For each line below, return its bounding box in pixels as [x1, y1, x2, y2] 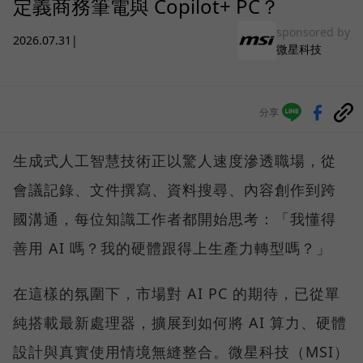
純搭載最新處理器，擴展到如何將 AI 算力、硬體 [13, 312, 347, 332]
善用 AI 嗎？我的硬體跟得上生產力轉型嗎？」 [13, 237, 331, 258]
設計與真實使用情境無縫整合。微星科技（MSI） [13, 341, 349, 361]
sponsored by [276, 23, 350, 40]
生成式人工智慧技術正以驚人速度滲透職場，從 [13, 150, 336, 170]
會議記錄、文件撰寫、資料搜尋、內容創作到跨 [13, 179, 336, 199]
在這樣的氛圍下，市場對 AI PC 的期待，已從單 [13, 283, 340, 303]
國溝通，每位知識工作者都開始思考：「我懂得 [13, 208, 336, 228]
